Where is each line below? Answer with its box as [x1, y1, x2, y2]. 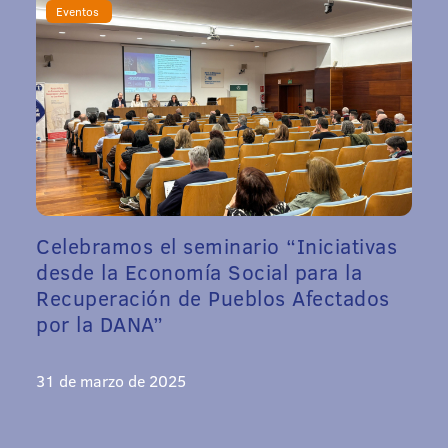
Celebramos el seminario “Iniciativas [36, 230, 397, 260]
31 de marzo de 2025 [36, 369, 186, 391]
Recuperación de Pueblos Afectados [36, 282, 390, 312]
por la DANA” [36, 308, 163, 338]
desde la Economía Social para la [36, 256, 362, 286]
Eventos [56, 3, 102, 20]
